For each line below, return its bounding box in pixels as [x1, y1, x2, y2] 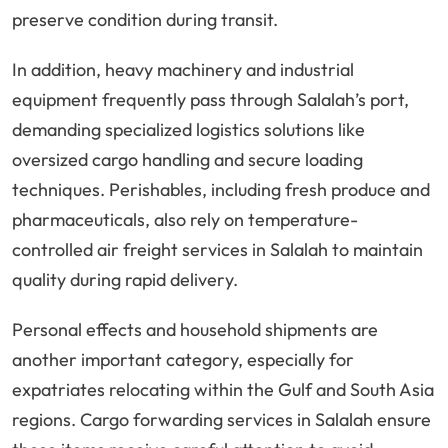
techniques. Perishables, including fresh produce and [12, 178, 430, 202]
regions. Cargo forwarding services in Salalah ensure [12, 408, 431, 432]
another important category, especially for [12, 348, 354, 372]
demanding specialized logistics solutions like [12, 118, 365, 142]
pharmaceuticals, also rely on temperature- [12, 208, 358, 232]
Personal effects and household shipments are [12, 318, 378, 342]
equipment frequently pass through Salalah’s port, [12, 88, 409, 112]
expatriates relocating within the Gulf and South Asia [12, 378, 434, 402]
